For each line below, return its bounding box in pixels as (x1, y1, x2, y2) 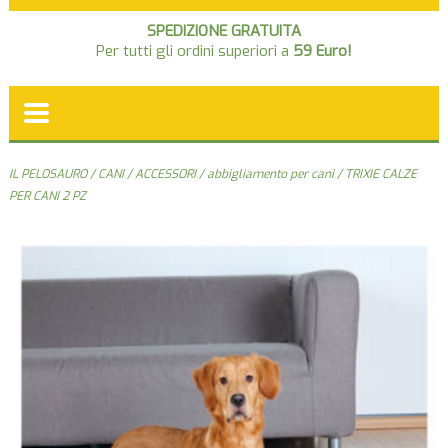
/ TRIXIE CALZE (333, 165, 417, 182)
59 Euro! (292, 40, 352, 61)
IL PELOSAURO (8, 165, 87, 182)
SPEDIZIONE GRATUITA (146, 20, 301, 41)
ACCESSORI (134, 165, 196, 182)
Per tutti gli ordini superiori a (95, 40, 293, 61)
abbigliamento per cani (206, 165, 334, 182)
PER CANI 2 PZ (8, 187, 86, 204)
